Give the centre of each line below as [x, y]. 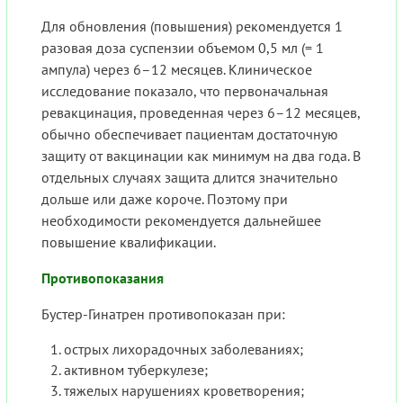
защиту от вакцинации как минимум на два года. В [201, 156]
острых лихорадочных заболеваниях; [184, 349]
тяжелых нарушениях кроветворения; [184, 391]
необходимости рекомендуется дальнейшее [181, 221]
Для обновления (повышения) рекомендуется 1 [192, 27]
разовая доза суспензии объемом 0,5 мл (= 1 [183, 48]
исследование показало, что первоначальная [185, 91]
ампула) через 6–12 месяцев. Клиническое [177, 70]
